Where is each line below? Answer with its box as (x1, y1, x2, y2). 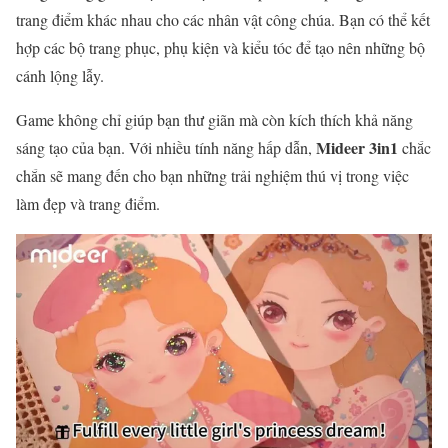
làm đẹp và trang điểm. (16, 192, 160, 214)
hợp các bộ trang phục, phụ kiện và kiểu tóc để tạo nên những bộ (16, 36, 425, 58)
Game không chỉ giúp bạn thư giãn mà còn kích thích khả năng (16, 108, 413, 130)
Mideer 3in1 (316, 135, 398, 159)
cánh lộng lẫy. (16, 64, 104, 86)
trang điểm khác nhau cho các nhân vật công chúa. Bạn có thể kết (16, 8, 430, 30)
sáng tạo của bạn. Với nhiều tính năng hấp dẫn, (16, 136, 316, 158)
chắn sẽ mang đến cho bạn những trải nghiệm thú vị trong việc (16, 164, 409, 186)
